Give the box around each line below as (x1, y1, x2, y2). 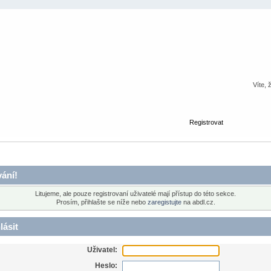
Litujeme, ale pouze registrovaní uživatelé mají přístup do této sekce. (35, 190, 236, 198)
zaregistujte (147, 198, 181, 206)
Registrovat (189, 118, 223, 126)
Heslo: (95, 261, 118, 270)
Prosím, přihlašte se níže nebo (56, 198, 148, 206)
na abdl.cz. (181, 198, 215, 206)
